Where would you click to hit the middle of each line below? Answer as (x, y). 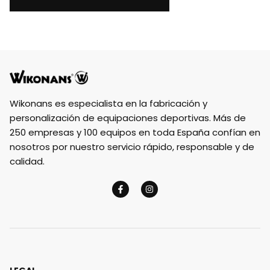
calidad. (27, 162)
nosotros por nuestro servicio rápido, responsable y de (132, 147)
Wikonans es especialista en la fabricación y (108, 104)
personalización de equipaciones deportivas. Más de (128, 118)
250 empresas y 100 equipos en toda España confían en (135, 133)
